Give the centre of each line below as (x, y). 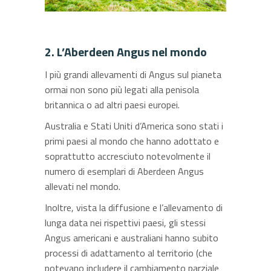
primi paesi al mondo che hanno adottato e (132, 141)
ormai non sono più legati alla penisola (122, 89)
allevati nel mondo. (83, 186)
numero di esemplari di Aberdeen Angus (124, 171)
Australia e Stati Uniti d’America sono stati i (134, 126)
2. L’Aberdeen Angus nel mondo (126, 51)
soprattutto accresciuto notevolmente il (128, 156)
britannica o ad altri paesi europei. (112, 104)
